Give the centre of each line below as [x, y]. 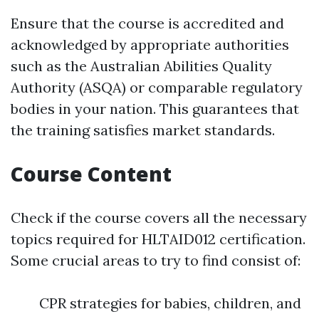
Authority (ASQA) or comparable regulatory [157, 88]
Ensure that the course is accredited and [147, 23]
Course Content [91, 174]
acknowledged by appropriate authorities [150, 45]
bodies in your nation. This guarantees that [155, 109]
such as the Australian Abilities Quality [141, 66]
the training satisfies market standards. [143, 130]
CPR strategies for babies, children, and [170, 303]
